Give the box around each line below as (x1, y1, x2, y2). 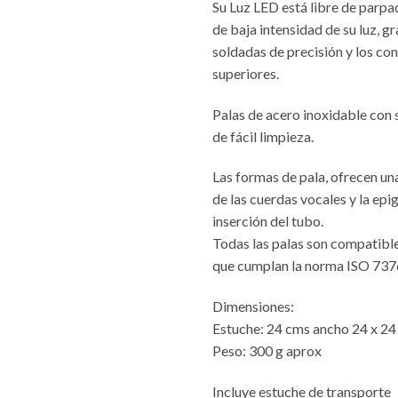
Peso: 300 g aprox (212, 342, 322, 360)
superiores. (212, 64, 279, 82)
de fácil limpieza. (212, 127, 314, 145)
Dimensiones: (212, 298, 294, 315)
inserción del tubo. (212, 212, 323, 230)
